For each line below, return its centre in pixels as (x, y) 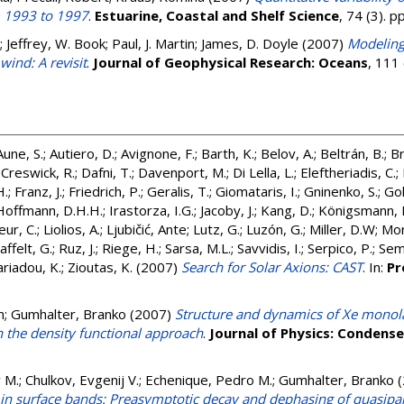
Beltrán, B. (352, 153)
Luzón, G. (275, 229)
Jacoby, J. (227, 210)
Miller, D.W (342, 229)
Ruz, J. (77, 248)
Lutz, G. (216, 229)
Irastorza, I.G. (151, 210)
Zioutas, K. (100, 267)
